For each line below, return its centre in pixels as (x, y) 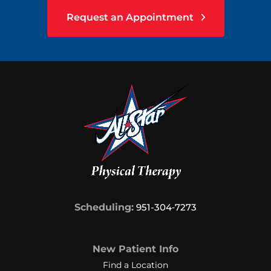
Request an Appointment (131, 18)
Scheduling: (104, 207)
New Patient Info (135, 249)
